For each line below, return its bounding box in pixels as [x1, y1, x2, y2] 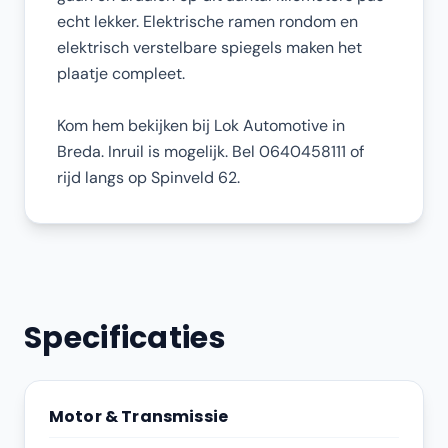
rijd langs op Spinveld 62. [57, 167, 240, 188]
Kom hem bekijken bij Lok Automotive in [57, 115, 345, 136]
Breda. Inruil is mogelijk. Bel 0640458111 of [57, 141, 364, 162]
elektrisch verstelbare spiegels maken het [57, 37, 362, 58]
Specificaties [24, 317, 226, 359]
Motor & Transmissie [49, 405, 229, 428]
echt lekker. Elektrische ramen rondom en [57, 11, 358, 32]
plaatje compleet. [57, 63, 185, 84]
